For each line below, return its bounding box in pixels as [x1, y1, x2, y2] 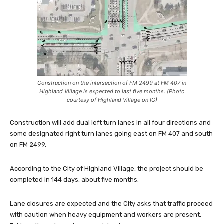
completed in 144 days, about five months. [10, 193, 139, 201]
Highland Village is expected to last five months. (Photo [39, 105, 185, 112]
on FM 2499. [10, 158, 46, 166]
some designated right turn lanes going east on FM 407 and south [10, 147, 213, 155]
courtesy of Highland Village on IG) [66, 113, 157, 121]
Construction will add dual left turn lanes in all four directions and [10, 136, 211, 144]
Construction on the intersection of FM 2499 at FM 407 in [37, 96, 186, 104]
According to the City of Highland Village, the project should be [10, 182, 203, 190]
